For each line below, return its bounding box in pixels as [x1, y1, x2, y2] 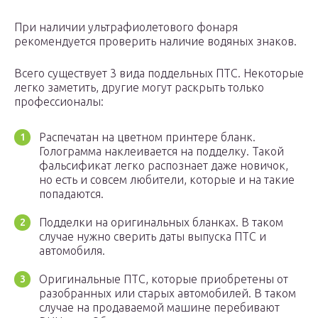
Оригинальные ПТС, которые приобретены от [39, 273, 288, 286]
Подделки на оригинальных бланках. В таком [39, 216, 283, 229]
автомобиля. [39, 244, 105, 258]
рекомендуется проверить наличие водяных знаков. [14, 35, 297, 48]
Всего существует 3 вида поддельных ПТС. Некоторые [14, 67, 304, 80]
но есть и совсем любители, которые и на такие [39, 173, 295, 187]
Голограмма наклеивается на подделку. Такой [39, 145, 284, 158]
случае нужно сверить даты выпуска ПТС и [39, 230, 266, 243]
